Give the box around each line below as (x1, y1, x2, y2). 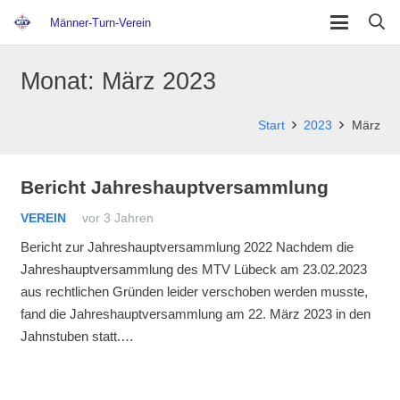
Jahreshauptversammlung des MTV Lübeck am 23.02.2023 (20, 262, 367, 277)
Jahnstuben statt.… (20, 329, 134, 344)
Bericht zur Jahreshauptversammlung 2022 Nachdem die (20, 239, 354, 254)
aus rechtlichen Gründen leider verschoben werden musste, (20, 284, 368, 299)
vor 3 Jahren (81, 211, 154, 225)
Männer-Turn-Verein (50, 15, 151, 29)
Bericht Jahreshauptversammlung (20, 177, 329, 197)
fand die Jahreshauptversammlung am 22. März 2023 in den (20, 306, 371, 321)
